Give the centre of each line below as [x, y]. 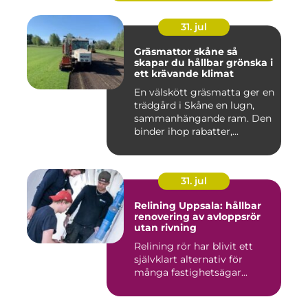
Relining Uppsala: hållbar [198, 205]
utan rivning [165, 227]
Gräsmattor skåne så [180, 51]
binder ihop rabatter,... [186, 131]
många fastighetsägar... [191, 272]
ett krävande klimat [184, 73]
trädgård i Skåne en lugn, [194, 105]
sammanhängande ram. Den [203, 118]
